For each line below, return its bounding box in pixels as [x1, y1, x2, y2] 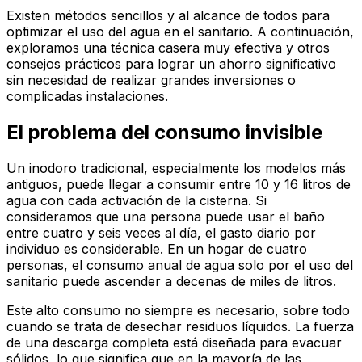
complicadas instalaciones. [6, 87, 168, 104]
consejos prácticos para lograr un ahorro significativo [6, 55, 336, 72]
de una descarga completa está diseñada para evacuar [6, 334, 342, 351]
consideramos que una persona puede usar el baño [6, 208, 325, 225]
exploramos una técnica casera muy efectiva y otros [6, 39, 330, 56]
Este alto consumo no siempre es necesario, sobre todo [6, 301, 350, 318]
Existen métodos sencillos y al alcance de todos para [6, 6, 330, 23]
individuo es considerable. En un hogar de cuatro [6, 240, 307, 257]
